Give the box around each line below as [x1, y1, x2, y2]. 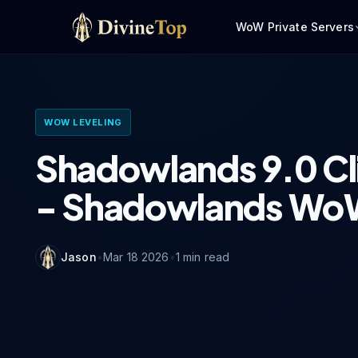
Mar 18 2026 [102, 250, 169, 264]
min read [179, 250, 230, 264]
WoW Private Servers [236, 19, 354, 34]
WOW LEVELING [44, 117, 122, 128]
